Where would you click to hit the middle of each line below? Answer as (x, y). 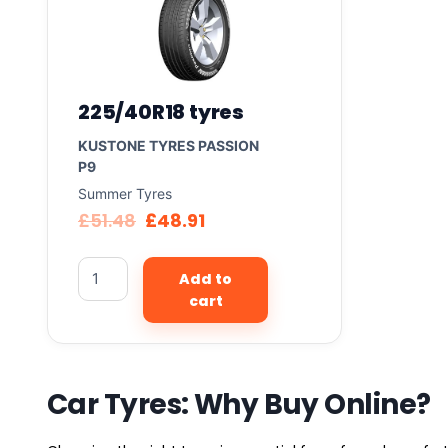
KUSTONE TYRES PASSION (168, 145)
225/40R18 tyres (161, 111)
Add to (205, 278)
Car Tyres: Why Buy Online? (239, 404)
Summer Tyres (125, 193)
